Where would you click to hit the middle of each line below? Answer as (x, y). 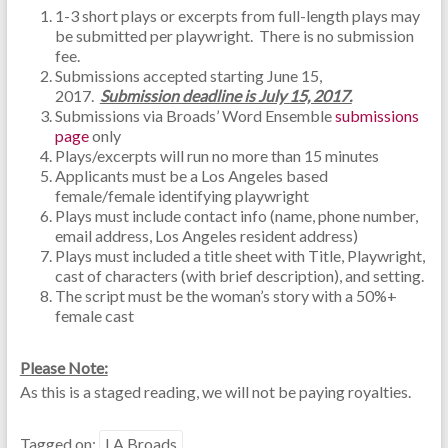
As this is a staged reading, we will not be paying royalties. (215, 391)
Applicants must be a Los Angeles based (191, 175)
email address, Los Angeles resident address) (206, 235)
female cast (94, 315)
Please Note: (63, 367)
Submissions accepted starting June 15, (188, 75)
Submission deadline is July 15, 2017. (225, 95)
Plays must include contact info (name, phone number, (236, 215)
